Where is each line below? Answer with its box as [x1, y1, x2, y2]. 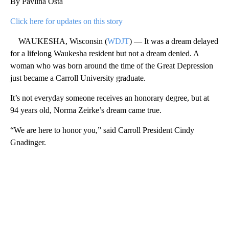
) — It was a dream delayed [129, 36, 218, 45]
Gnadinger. [10, 138, 46, 147]
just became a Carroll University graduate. [10, 73, 146, 82]
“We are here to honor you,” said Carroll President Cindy [10, 125, 194, 134]
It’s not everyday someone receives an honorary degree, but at [10, 93, 209, 102]
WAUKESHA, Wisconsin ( [10, 36, 107, 45]
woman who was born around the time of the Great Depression [10, 61, 213, 70]
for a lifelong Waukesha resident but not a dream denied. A [10, 49, 199, 58]
